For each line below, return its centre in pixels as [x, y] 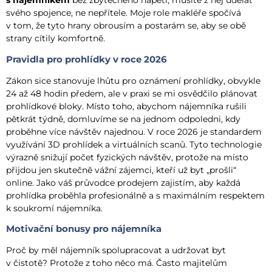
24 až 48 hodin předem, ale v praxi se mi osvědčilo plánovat [132, 93]
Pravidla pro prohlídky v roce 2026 [87, 59]
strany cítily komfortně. [56, 39]
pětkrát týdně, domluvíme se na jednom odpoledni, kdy [123, 119]
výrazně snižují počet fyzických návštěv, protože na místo [127, 157]
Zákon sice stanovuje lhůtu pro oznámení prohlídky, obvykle [133, 80]
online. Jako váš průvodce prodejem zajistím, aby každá [123, 182]
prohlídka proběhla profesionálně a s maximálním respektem [135, 195]
